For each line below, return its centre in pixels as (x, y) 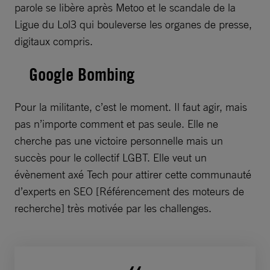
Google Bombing (82, 74)
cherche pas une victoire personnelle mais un (119, 140)
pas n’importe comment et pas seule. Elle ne (116, 123)
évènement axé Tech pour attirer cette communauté (133, 174)
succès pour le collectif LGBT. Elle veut (103, 157)
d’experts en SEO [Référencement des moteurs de (129, 191)
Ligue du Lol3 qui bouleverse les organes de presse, (133, 24)
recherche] (39, 208)
